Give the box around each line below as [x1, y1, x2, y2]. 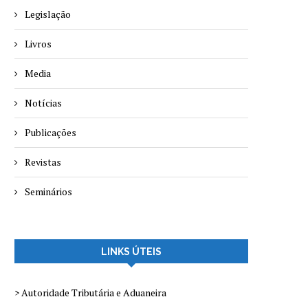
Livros [25, 37, 52, 51]
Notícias [25, 96, 62, 110]
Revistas [25, 155, 61, 169]
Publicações [25, 126, 76, 140]
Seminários [25, 185, 72, 199]
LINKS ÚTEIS [101, 246, 162, 258]
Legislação [25, 8, 71, 21]
